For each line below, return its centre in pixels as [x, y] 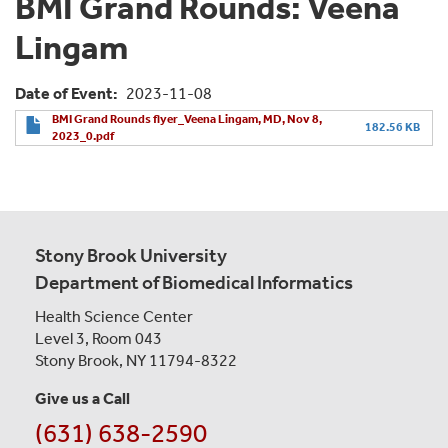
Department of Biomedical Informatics [194, 282]
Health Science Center [114, 316]
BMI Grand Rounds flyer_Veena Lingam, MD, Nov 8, [187, 118]
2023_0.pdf [83, 135]
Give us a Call [82, 398]
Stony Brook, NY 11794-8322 [136, 360]
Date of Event [64, 93]
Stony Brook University [131, 255]
